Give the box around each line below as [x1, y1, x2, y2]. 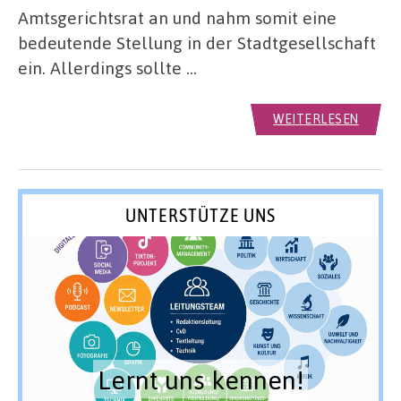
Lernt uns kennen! [97, 363, 304, 397]
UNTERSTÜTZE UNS [125, 203, 276, 226]
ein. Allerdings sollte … [18, 56, 197, 80]
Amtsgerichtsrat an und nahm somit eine [18, 6, 337, 30]
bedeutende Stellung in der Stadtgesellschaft [18, 31, 376, 55]
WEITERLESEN [273, 111, 359, 127]
